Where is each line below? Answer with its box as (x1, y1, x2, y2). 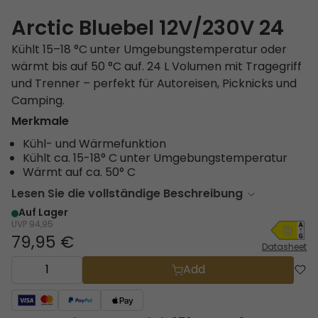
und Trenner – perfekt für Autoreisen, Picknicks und (11, 75, 297, 94)
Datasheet (262, 241, 307, 256)
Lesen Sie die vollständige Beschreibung (11, 185, 243, 204)
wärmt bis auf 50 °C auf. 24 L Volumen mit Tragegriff (11, 58, 302, 77)
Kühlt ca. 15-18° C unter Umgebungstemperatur (23, 150, 287, 169)
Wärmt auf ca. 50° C (23, 164, 136, 183)
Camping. (11, 92, 65, 111)
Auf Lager (18, 205, 68, 222)
